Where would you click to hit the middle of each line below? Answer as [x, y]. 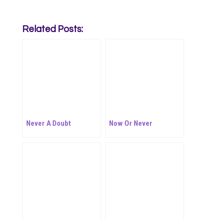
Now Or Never [130, 124]
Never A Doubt [48, 124]
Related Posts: [52, 30]
